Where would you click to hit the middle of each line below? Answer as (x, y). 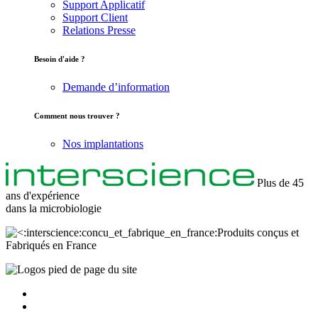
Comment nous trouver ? (77, 115)
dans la (23, 208)
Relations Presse (99, 30)
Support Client (95, 17)
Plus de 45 (280, 182)
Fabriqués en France (51, 245)
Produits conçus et (258, 232)
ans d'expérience (43, 195)
